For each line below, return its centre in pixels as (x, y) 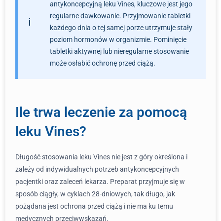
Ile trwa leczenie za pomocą (101, 112)
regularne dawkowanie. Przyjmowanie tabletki (120, 16)
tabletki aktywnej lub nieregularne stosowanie (119, 51)
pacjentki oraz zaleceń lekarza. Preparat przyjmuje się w (100, 182)
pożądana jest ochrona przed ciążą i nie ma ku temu (94, 206)
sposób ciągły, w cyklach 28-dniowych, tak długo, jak (95, 194)
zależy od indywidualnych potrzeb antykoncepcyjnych (97, 169)
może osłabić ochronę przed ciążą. (103, 63)
